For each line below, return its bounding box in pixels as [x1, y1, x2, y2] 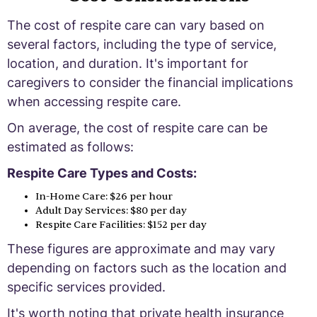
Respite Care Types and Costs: [7, 165, 197, 180]
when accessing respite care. [7, 93, 181, 109]
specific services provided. [7, 279, 166, 294]
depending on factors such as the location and [7, 260, 287, 275]
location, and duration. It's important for [7, 55, 248, 71]
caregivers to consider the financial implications [7, 74, 293, 90]
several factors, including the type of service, [7, 36, 277, 52]
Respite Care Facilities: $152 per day [35, 218, 207, 231]
